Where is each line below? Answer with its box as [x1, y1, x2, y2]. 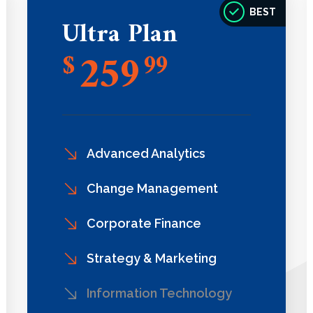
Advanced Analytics [86, 146, 205, 161]
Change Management [86, 181, 218, 196]
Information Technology [86, 286, 232, 300]
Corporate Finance [86, 216, 201, 231]
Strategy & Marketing [86, 251, 217, 265]
